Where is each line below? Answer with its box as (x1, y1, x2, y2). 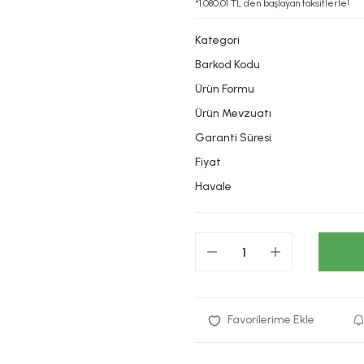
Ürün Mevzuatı (195, 106, 271, 120)
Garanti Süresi (195, 131, 271, 145)
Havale (195, 180, 232, 193)
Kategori (195, 33, 240, 47)
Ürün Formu (195, 82, 254, 96)
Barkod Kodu (195, 58, 260, 71)
